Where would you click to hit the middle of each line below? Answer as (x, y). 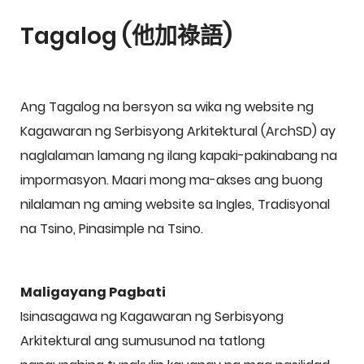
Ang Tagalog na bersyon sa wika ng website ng (167, 107)
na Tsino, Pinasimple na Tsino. (112, 229)
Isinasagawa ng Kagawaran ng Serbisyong (152, 316)
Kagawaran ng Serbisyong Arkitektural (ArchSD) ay (178, 131)
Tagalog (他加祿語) (126, 36)
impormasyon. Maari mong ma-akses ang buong (171, 180)
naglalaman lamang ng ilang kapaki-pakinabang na (179, 156)
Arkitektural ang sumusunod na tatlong (143, 341)
